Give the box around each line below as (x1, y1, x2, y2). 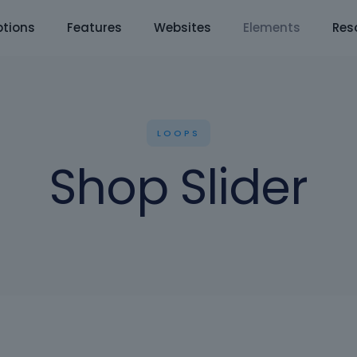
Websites (153, 19, 211, 36)
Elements (242, 19, 300, 36)
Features (66, 19, 122, 36)
